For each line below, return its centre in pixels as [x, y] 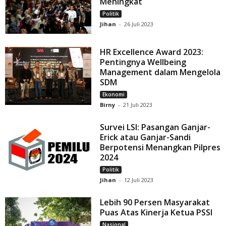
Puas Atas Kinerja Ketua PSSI [156, 213]
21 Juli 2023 [138, 105]
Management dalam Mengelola [160, 72]
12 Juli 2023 [139, 180]
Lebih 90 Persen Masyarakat [155, 203]
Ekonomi [114, 95]
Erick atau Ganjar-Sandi [146, 137]
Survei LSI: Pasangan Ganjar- [155, 127]
